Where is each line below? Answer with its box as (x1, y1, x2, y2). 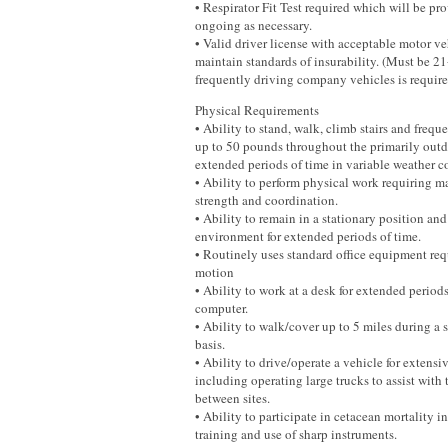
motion (195, 263, 234, 281)
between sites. (195, 389, 270, 407)
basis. (195, 335, 225, 353)
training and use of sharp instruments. (195, 425, 397, 443)
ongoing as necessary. (195, 16, 312, 34)
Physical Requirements (195, 101, 319, 119)
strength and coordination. (195, 191, 338, 209)
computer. (195, 299, 248, 317)
